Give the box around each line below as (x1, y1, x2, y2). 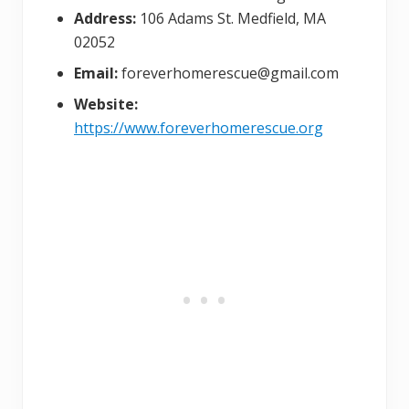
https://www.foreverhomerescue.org (74, 117, 323, 138)
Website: (74, 93, 138, 114)
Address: (74, 7, 140, 28)
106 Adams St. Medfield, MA (140, 7, 326, 28)
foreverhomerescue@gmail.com (121, 62, 339, 83)
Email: (74, 62, 121, 83)
